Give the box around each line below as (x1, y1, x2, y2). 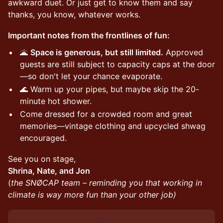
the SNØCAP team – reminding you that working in (11, 178, 202, 188)
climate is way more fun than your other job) (8, 190, 176, 200)
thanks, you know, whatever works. (8, 9, 140, 19)
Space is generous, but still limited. (30, 47, 163, 57)
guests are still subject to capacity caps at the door (20, 59, 215, 69)
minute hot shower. (20, 96, 92, 106)
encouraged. (20, 133, 67, 143)
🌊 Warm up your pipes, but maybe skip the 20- (20, 84, 199, 94)
